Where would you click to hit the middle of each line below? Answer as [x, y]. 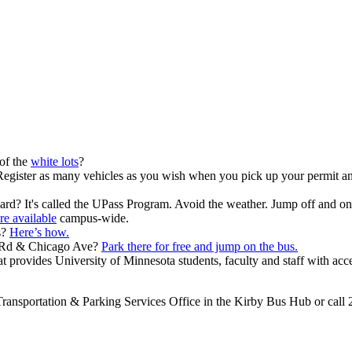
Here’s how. [39, 233]
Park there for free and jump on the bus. [200, 247]
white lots [55, 162]
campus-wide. [93, 218]
